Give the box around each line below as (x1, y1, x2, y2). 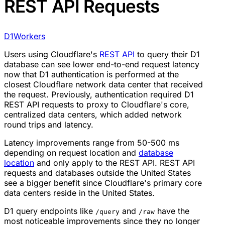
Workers (14, 31, 45, 42)
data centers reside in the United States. (4, 188, 155, 198)
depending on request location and (4, 148, 139, 158)
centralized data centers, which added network (4, 109, 182, 120)
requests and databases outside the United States (4, 168, 191, 178)
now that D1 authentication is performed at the (4, 69, 179, 80)
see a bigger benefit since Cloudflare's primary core (4, 178, 202, 188)
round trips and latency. (4, 120, 93, 130)
